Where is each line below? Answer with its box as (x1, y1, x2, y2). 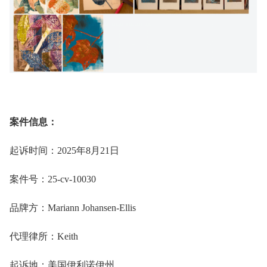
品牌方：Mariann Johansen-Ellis (10, 203, 136, 213)
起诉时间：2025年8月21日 (10, 145, 119, 156)
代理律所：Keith (10, 231, 78, 242)
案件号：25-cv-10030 (10, 174, 96, 185)
